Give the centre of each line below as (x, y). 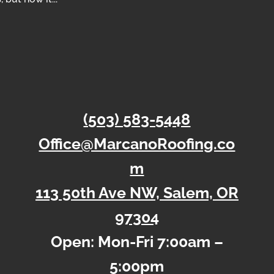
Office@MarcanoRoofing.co (137, 144)
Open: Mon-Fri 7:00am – (137, 242)
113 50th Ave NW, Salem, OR (137, 193)
